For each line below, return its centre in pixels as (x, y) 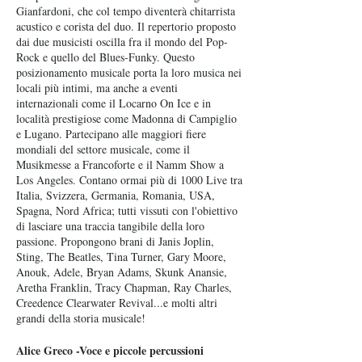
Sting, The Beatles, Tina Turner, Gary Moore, (121, 257)
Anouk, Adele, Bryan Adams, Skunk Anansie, (122, 272)
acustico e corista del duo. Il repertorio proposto (126, 26)
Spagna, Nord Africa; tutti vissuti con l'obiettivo (127, 210)
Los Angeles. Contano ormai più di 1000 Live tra (129, 180)
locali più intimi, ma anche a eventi (97, 88)
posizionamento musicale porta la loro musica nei (129, 72)
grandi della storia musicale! (81, 318)
